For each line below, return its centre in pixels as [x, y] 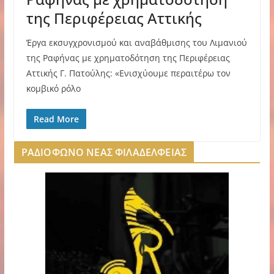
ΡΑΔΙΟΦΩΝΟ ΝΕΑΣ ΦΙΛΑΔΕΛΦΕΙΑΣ [104, 152]
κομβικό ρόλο [53, 88]
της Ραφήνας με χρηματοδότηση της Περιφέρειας [128, 57]
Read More [56, 119]
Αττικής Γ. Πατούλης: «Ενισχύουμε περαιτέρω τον [128, 73]
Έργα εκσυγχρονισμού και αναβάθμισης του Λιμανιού [136, 42]
